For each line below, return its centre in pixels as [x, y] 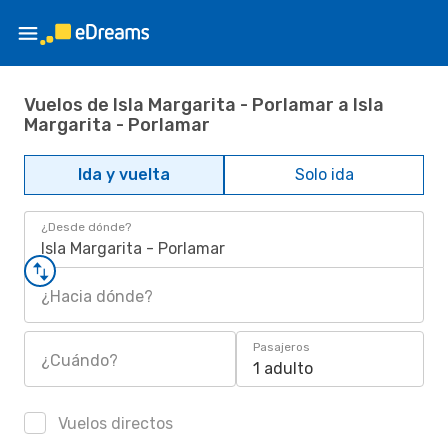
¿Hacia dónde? [97, 296]
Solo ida [324, 174]
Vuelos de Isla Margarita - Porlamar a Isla [204, 104]
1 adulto [283, 368]
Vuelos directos [113, 423]
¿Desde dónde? [86, 227]
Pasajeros [281, 347]
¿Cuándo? [79, 360]
